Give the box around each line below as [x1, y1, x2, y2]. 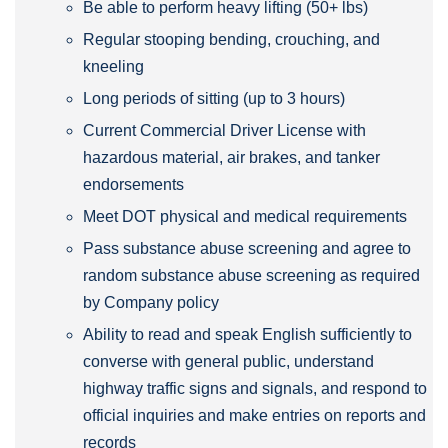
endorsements [83, 175, 184, 193]
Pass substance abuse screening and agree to [83, 239, 411, 257]
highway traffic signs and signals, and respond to [83, 379, 427, 397]
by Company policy [83, 293, 219, 311]
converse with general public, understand [83, 352, 374, 370]
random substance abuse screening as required [83, 266, 420, 284]
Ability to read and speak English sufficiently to [83, 325, 412, 343]
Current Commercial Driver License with [83, 121, 366, 139]
